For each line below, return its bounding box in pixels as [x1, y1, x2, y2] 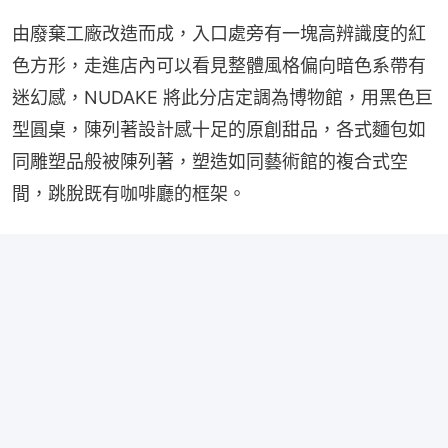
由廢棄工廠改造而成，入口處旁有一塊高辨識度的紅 [12, 23, 426, 45]
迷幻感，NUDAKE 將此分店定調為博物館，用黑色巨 [12, 87, 433, 109]
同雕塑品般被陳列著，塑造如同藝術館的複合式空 [12, 151, 408, 173]
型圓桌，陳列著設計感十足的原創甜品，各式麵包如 [12, 119, 426, 141]
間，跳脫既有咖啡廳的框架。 [12, 183, 246, 205]
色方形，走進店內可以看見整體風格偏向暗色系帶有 [12, 55, 426, 77]
